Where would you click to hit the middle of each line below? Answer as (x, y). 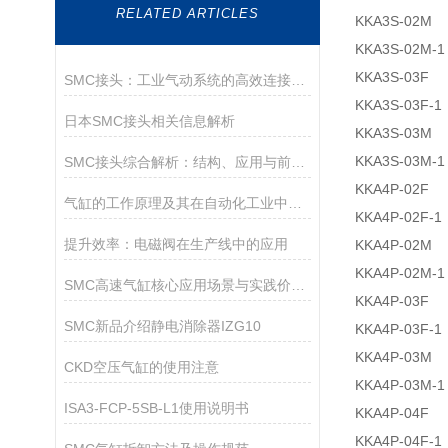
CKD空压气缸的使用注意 (141, 367)
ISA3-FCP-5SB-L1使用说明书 (156, 408)
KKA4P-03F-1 (398, 329)
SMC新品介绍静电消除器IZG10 (162, 326)
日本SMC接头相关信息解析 (149, 121)
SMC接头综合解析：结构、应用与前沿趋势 (297, 162)
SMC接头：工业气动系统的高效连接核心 (297, 80)
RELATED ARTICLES (187, 13)
